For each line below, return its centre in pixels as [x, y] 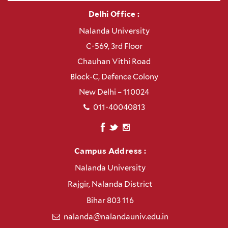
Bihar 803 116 [110, 201]
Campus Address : [110, 151]
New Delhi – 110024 [114, 92]
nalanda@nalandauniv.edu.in [116, 217]
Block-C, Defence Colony [114, 77]
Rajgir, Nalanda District [110, 184]
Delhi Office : [114, 15]
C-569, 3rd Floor [114, 47]
